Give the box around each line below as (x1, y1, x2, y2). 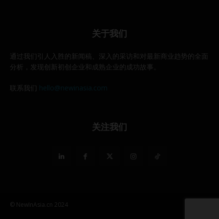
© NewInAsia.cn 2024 (10, 200, 68, 209)
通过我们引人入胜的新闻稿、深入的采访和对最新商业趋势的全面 (10, 51, 208, 61)
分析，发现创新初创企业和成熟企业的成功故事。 (10, 62, 160, 71)
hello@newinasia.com (39, 83, 108, 92)
